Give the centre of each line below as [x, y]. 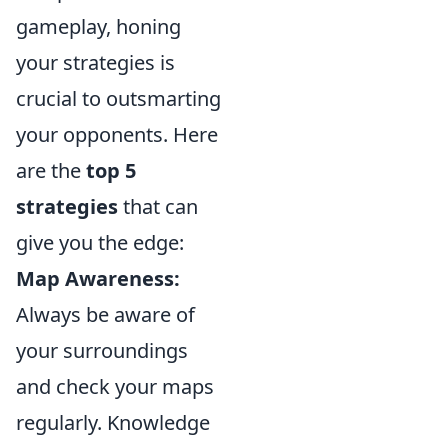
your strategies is [95, 62]
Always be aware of [105, 314]
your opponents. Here [117, 134]
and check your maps [115, 386]
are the [51, 170]
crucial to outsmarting [118, 98]
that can [158, 206]
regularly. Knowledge [113, 422]
